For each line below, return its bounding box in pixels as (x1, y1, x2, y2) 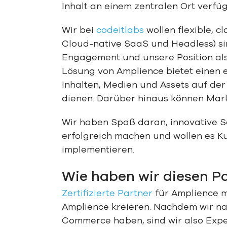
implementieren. (61, 143, 139, 156)
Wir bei (61, 24, 96, 36)
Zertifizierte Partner (61, 187, 153, 200)
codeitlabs (96, 24, 144, 36)
